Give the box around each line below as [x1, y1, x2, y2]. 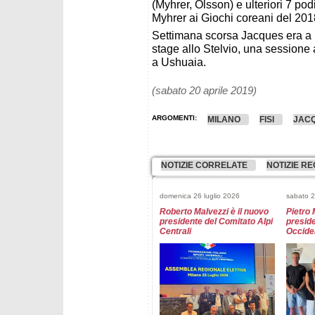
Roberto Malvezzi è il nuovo [160, 206, 269, 217]
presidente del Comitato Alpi [160, 216, 273, 226]
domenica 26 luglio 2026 [160, 192, 240, 200]
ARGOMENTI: [152, 114, 197, 122]
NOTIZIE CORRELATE [161, 160, 247, 170]
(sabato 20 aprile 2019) [152, 85, 257, 96]
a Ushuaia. [152, 56, 206, 68]
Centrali [160, 226, 191, 236]
